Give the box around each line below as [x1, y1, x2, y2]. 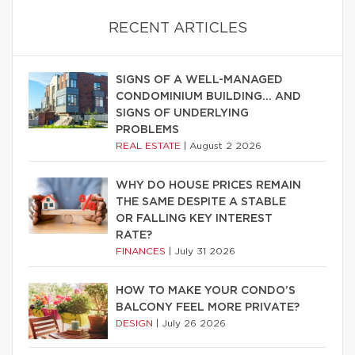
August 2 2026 [189, 140, 261, 151]
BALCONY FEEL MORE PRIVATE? [116, 301, 300, 313]
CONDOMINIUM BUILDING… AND [116, 90, 301, 102]
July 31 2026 [174, 246, 235, 256]
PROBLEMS [116, 124, 179, 136]
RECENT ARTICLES [108, 21, 247, 36]
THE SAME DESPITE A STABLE [116, 196, 286, 208]
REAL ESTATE [116, 140, 184, 151]
